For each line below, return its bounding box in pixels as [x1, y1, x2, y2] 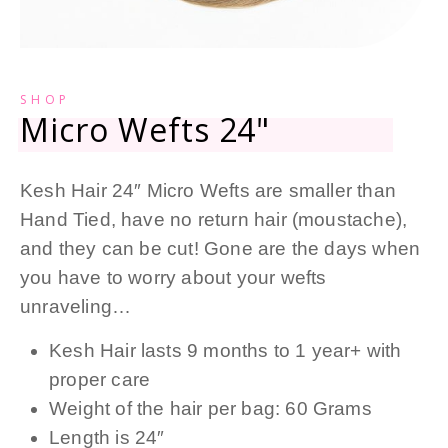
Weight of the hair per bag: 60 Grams [49, 398, 372, 420]
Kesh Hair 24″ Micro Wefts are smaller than [20, 179, 396, 201]
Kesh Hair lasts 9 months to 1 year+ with [49, 340, 402, 362]
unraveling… [20, 295, 132, 317]
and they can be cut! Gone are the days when [20, 237, 421, 259]
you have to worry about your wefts [20, 266, 327, 288]
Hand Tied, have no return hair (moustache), [20, 208, 408, 230]
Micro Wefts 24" [20, 107, 271, 151]
